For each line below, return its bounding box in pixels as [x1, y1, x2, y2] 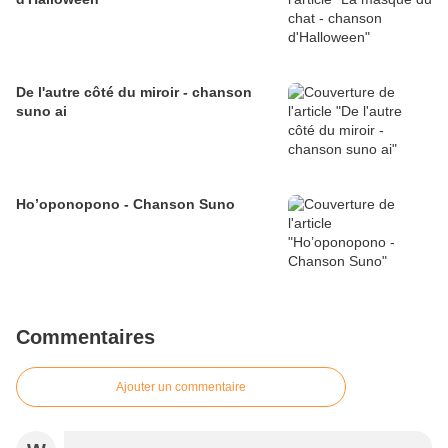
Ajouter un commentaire [116, 380, 246, 394]
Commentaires [16, 326, 155, 348]
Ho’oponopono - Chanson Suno [16, 196, 235, 212]
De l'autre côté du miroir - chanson [16, 84, 252, 100]
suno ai [16, 103, 67, 119]
